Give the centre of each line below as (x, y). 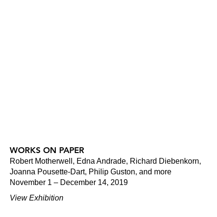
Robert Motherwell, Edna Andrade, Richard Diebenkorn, (105, 161)
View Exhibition (37, 198)
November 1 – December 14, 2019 (69, 182)
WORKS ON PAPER (47, 150)
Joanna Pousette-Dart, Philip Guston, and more (91, 172)
